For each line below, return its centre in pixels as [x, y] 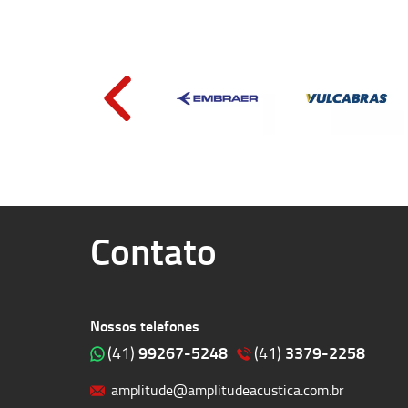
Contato [153, 250]
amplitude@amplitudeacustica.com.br [228, 389]
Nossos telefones [145, 326]
